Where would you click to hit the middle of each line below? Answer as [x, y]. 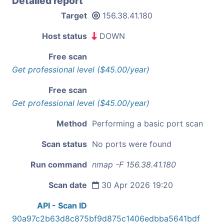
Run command [59, 164]
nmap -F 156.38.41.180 [134, 164]
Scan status [64, 144]
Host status [64, 36]
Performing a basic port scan [147, 123]
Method [72, 123]
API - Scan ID [62, 205]
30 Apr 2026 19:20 [136, 185]
